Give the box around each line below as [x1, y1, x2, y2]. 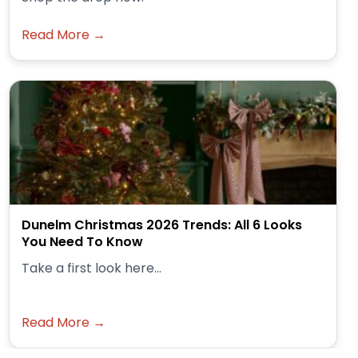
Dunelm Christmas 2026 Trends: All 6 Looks [22, 216, 302, 235]
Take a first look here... [22, 259, 161, 278]
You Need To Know [22, 233, 143, 252]
